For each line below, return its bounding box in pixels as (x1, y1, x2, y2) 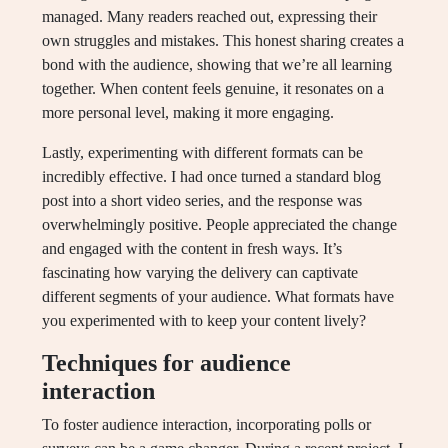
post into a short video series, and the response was (42, 192, 362, 209)
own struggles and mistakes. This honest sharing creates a (42, 32, 404, 49)
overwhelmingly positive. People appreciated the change (42, 216, 397, 233)
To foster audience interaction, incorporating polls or (42, 416, 371, 433)
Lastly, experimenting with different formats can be (42, 144, 363, 161)
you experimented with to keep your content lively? (42, 312, 366, 329)
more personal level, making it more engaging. (42, 104, 334, 121)
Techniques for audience (42, 350, 291, 376)
